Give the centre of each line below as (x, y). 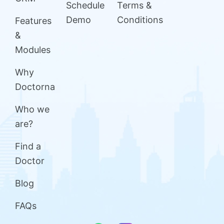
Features (33, 21)
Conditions (140, 20)
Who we (32, 109)
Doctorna (35, 87)
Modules (33, 50)
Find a (28, 146)
